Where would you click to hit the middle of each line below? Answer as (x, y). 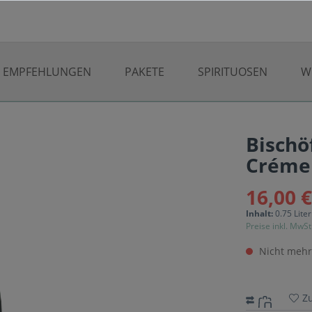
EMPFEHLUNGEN (47, 72)
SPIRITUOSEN (232, 72)
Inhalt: (260, 213)
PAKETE (144, 72)
